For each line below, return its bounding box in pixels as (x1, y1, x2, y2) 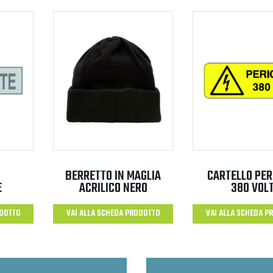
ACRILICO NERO (79, 177, 147, 199)
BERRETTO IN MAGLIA (65, 165, 161, 186)
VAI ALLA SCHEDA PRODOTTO (66, 206, 160, 221)
